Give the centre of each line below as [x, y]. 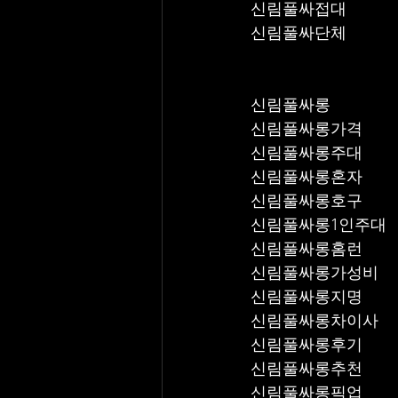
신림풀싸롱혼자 [306, 177]
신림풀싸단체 [298, 33]
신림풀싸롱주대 [306, 153]
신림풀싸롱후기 [306, 345]
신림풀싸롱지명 [306, 297]
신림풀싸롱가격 [306, 129]
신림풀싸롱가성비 [314, 273]
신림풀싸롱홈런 [306, 249]
